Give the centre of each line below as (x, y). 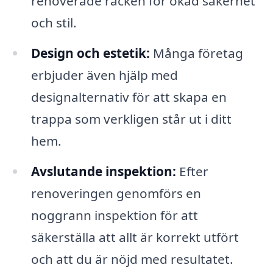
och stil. (54, 22)
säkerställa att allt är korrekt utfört (135, 237)
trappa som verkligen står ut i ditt (131, 119)
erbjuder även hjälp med (104, 75)
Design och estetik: (90, 53)
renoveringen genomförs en (116, 193)
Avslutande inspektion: (103, 171)
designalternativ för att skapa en (129, 97)
